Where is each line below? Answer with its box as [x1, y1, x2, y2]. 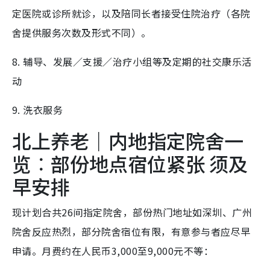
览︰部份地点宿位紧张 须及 [12, 149, 248, 178]
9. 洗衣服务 [12, 102, 63, 118]
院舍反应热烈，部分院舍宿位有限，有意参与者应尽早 [12, 224, 251, 239]
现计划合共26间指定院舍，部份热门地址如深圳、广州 [12, 205, 253, 220]
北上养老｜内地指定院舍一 [12, 127, 243, 155]
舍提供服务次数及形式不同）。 [12, 25, 151, 40]
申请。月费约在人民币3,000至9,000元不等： [12, 243, 213, 259]
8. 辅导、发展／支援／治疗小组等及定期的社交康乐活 [12, 54, 252, 69]
